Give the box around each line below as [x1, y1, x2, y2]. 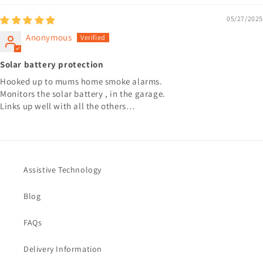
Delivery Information [23, 243, 102, 254]
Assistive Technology [23, 164, 102, 175]
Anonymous [26, 31, 72, 43]
